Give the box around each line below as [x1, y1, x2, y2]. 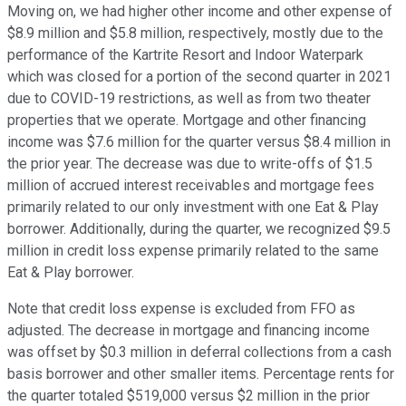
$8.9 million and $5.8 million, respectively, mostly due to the [7, 24, 383, 43]
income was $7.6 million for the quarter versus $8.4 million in [7, 133, 391, 151]
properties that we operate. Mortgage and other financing [7, 111, 366, 130]
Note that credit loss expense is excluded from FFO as [7, 300, 355, 318]
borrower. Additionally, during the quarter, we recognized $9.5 [7, 220, 391, 238]
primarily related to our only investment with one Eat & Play [7, 198, 379, 217]
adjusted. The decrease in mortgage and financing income [7, 322, 370, 340]
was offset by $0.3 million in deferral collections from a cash [7, 343, 391, 362]
